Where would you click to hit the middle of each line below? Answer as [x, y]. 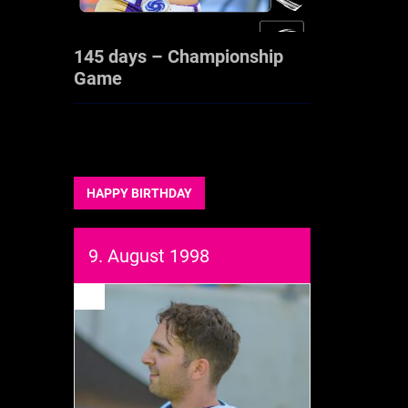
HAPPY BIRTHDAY [139, 193]
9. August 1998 [149, 255]
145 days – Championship [178, 56]
